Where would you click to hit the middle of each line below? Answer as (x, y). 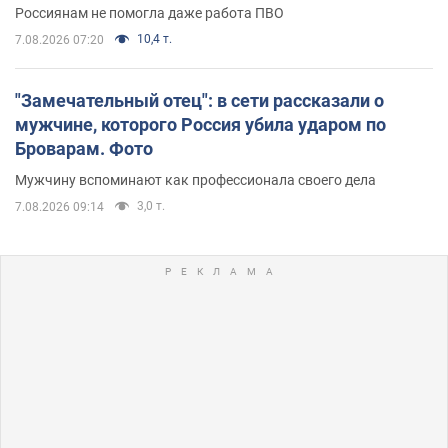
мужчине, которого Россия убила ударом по (200, 124)
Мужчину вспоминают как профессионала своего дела (195, 179)
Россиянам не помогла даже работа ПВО (149, 12)
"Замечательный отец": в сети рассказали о (199, 100)
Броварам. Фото (84, 148)
